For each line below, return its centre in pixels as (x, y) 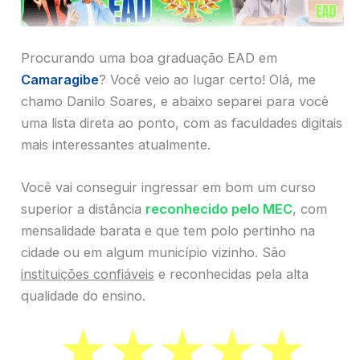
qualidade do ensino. (83, 296)
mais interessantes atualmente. (116, 144)
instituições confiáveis (88, 274)
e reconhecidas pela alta (231, 274)
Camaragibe (60, 79)
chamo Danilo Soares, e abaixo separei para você (175, 101)
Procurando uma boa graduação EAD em (149, 57)
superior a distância (83, 209)
